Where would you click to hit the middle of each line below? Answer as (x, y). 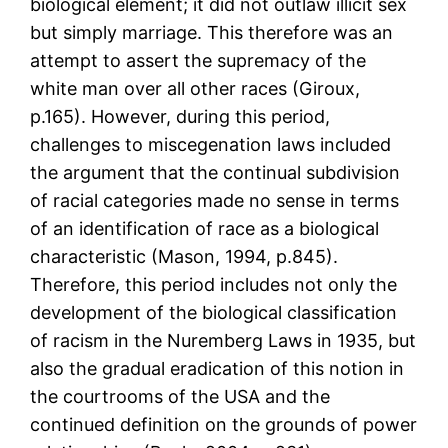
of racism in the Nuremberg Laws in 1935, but (223, 341)
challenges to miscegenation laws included (211, 145)
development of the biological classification (214, 313)
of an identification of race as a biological (205, 229)
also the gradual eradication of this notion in (217, 369)
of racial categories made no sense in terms (215, 201)
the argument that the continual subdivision (215, 173)
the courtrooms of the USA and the (180, 397)
